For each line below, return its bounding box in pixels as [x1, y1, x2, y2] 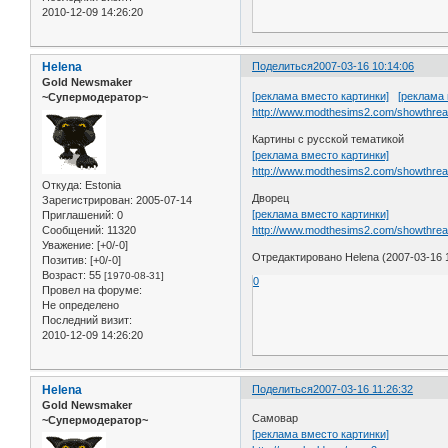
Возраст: [42, 268, 86, 281]
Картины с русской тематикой [252, 132, 405, 145]
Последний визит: [42, 313, 132, 326]
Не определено [42, 298, 119, 311]
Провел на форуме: [42, 283, 142, 296]
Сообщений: [42, 223, 104, 236]
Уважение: [42, 238, 94, 251]
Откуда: [42, 178, 82, 191]
